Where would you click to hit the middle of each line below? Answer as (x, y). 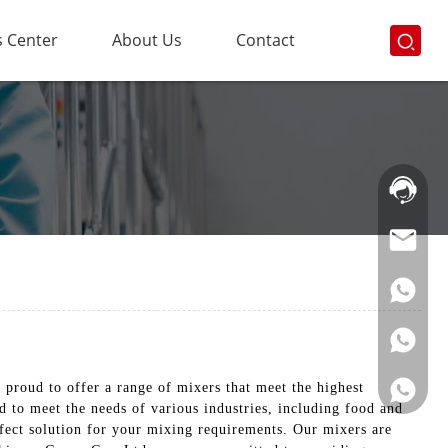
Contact (265, 40)
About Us (146, 40)
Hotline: (404, 176)
